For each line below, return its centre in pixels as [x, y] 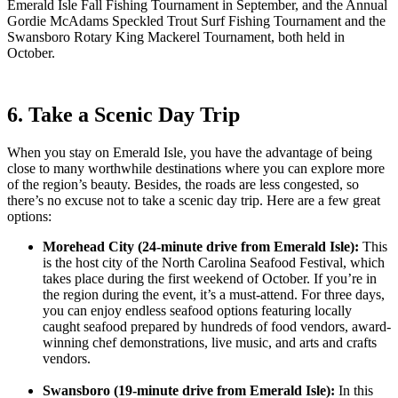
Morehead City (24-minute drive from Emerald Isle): [201, 247]
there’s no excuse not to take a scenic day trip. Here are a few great [194, 201]
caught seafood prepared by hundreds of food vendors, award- [217, 327]
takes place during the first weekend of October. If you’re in [210, 279]
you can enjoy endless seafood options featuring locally [197, 311]
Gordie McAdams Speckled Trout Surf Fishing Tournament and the [196, 21]
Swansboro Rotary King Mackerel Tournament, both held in [176, 37]
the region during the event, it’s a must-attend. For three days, [214, 295]
